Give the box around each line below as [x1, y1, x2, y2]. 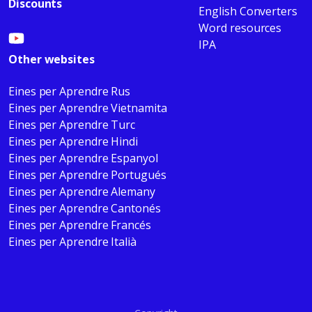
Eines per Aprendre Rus [8, 84, 131, 100]
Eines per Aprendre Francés [8, 217, 151, 233]
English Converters [198, 3, 297, 19]
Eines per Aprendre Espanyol [8, 150, 158, 166]
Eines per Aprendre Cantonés [8, 201, 161, 217]
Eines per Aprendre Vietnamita [8, 100, 167, 116]
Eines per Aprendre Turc [8, 117, 136, 133]
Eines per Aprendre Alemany [8, 184, 155, 200]
